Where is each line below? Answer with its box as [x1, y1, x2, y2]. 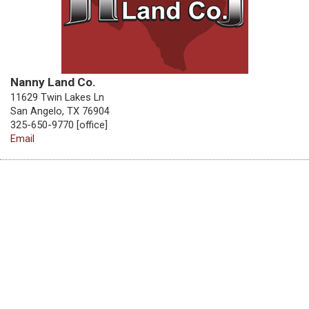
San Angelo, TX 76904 [10, 105, 110, 118]
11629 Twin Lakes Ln [10, 91, 104, 104]
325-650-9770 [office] [10, 119, 108, 132]
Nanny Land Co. [10, 75, 96, 90]
